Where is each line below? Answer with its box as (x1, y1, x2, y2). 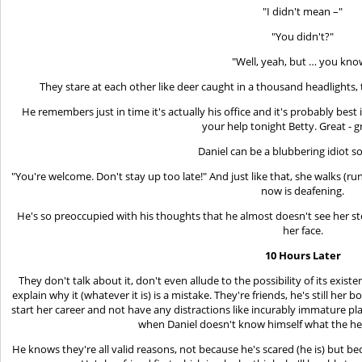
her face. (283, 222, 323, 238)
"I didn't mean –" (263, 3, 343, 19)
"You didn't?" (271, 28, 335, 44)
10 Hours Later (265, 247, 341, 263)
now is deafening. (261, 183, 345, 198)
